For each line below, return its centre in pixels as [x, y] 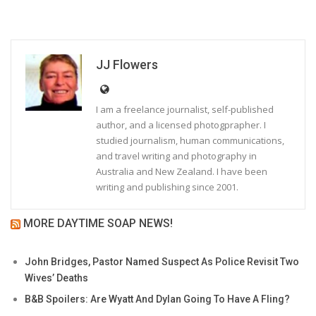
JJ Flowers [127, 64]
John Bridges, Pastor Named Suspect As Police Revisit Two [162, 261]
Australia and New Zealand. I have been [182, 171]
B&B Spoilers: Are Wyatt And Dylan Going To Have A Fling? [157, 299]
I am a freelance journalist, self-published [185, 109]
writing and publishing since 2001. [167, 187]
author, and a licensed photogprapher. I [181, 124]
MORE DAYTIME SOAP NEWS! [98, 223]
